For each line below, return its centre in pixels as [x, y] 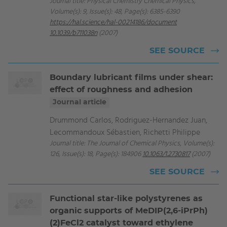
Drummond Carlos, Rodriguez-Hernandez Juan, [128, 120]
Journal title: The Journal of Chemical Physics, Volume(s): [132, 143]
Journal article [80, 102]
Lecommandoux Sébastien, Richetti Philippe [125, 132]
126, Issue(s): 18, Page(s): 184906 [96, 154]
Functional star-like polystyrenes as [126, 199]
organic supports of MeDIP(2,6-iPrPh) [129, 211]
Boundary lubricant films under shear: [131, 78]
